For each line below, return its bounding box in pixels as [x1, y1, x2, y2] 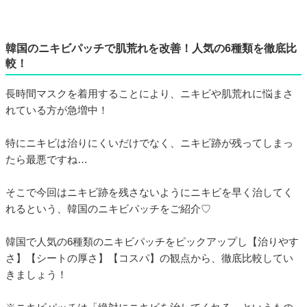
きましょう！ [5, 269, 67, 280]
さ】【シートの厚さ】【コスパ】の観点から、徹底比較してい [5, 252, 293, 264]
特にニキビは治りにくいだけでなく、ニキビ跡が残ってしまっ [5, 137, 293, 149]
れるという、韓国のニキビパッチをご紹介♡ [5, 203, 211, 214]
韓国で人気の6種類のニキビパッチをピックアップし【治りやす [5, 236, 299, 247]
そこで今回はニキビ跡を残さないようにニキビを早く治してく [5, 186, 293, 198]
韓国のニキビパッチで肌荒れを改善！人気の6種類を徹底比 [5, 42, 297, 54]
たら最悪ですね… [5, 153, 88, 165]
